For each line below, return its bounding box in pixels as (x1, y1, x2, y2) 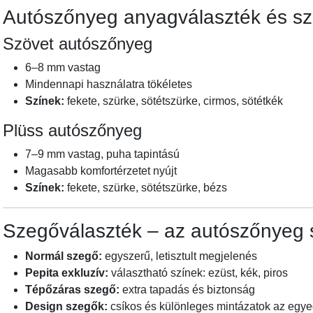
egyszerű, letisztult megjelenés (102, 250, 257, 263)
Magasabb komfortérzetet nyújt (25, 165, 177, 177)
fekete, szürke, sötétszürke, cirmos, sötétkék (64, 95, 283, 108)
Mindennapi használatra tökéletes (25, 78, 192, 91)
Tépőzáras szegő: (25, 284, 119, 296)
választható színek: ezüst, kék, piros (108, 267, 288, 279)
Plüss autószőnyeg (3, 121, 142, 140)
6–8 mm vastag (25, 61, 101, 74)
